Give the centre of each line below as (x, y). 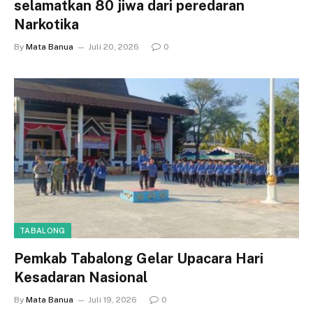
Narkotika (46, 24)
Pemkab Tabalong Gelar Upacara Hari (139, 259)
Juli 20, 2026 (114, 46)
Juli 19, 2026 (112, 300)
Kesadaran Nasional (81, 277)
